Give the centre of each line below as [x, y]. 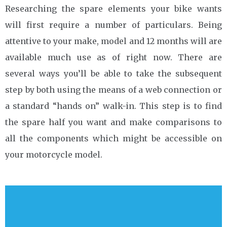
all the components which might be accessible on [113, 138]
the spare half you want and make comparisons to [113, 122]
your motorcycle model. [54, 154]
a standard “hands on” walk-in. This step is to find [113, 106]
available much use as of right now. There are [113, 57]
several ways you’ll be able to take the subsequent [113, 73]
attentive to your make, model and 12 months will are [113, 41]
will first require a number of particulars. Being [113, 25]
